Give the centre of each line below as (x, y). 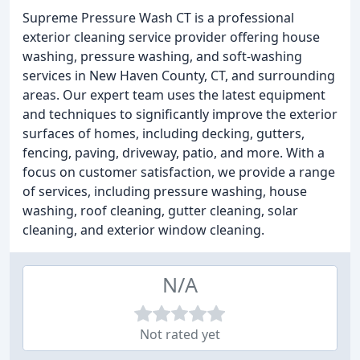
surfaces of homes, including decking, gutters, (164, 133)
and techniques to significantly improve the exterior (180, 114)
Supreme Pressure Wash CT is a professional (158, 18)
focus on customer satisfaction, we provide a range (179, 172)
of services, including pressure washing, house (165, 191)
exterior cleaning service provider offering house (171, 37)
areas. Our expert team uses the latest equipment (174, 95)
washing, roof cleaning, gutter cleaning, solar (160, 211)
